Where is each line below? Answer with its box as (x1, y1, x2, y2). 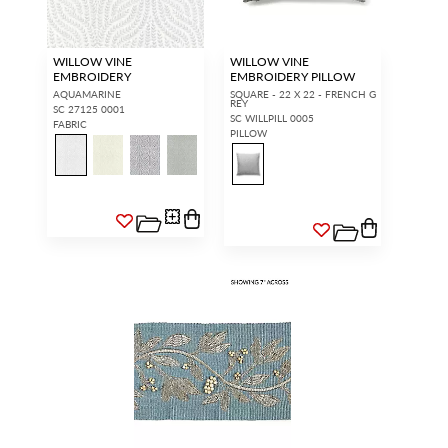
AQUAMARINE (53, 87, 121, 102)
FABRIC (53, 117, 87, 132)
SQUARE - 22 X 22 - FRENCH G (230, 87, 376, 102)
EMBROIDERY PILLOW (230, 68, 355, 86)
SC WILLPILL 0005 (230, 111, 314, 126)
